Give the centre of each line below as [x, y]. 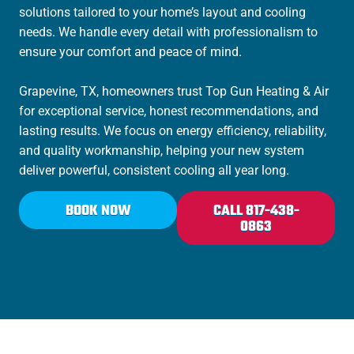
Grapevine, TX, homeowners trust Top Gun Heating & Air [174, 91]
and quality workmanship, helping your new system [162, 150]
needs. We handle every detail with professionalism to [168, 32]
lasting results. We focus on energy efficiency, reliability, [173, 130]
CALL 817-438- [256, 212]
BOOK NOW [98, 212]
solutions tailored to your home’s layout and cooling [162, 12]
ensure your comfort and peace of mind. [130, 51]
